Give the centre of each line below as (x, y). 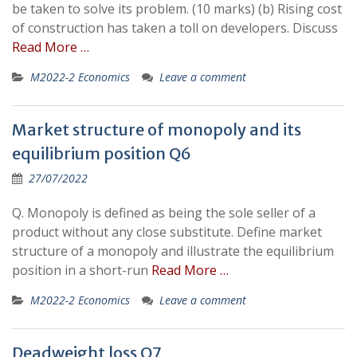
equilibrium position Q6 (102, 153)
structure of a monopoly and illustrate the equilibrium (173, 251)
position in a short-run (82, 270)
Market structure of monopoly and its (157, 129)
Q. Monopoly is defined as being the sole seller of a (164, 213)
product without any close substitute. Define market (167, 232)
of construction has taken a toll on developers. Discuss (175, 28)
